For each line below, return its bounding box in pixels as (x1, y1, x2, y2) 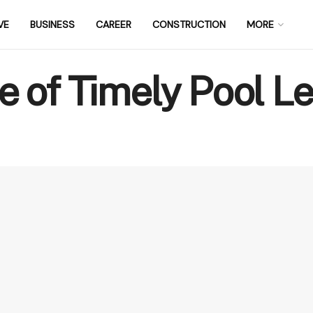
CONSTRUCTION (152, 18, 226, 31)
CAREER (96, 18, 131, 31)
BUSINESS (30, 18, 75, 31)
